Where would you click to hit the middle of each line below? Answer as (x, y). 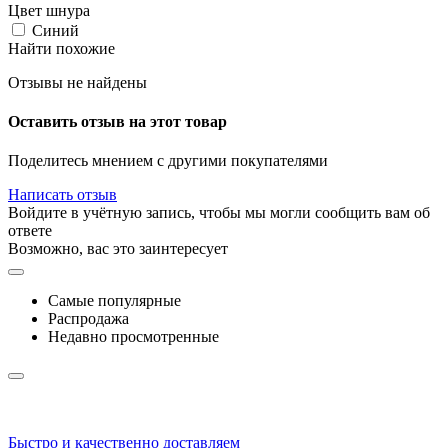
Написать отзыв (62, 195)
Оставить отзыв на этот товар (117, 121)
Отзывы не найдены (77, 82)
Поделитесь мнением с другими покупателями (168, 161)
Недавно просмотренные (133, 337)
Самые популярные (114, 301)
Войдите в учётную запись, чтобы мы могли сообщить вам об (219, 213)
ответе (30, 231)
